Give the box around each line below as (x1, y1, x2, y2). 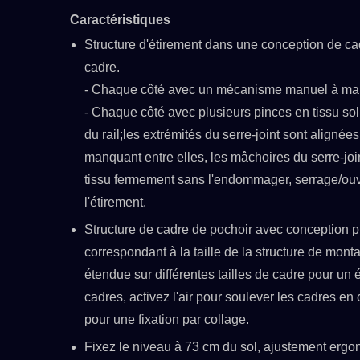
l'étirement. (84, 195, 146, 209)
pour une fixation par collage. (84, 313, 249, 326)
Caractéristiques (70, 13, 170, 27)
